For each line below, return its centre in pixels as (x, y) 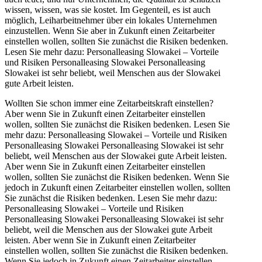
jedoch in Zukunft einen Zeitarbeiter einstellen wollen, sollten (118, 188)
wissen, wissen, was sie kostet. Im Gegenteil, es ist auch (108, 10)
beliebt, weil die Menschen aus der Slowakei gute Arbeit (108, 230)
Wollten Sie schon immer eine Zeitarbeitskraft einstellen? (109, 104)
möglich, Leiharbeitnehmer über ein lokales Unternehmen (111, 20)
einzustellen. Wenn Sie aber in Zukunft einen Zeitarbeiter (110, 31)
